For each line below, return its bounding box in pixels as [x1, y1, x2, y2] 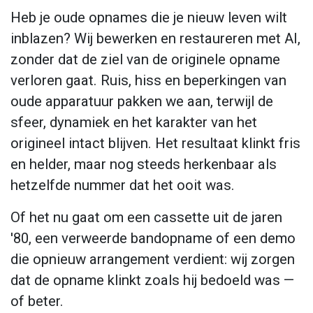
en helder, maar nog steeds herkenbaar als [10, 156, 277, 173]
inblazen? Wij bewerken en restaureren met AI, [10, 30, 300, 48]
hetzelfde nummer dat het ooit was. [10, 177, 235, 194]
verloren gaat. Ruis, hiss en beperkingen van [10, 72, 286, 89]
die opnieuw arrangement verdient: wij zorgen [10, 251, 295, 268]
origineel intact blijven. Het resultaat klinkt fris [10, 135, 300, 152]
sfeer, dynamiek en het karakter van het [10, 114, 257, 131]
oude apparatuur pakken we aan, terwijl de [10, 93, 273, 110]
